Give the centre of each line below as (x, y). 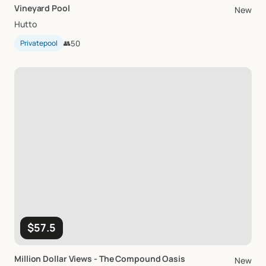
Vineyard (32, 8)
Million (28, 259)
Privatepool (39, 43)
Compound (138, 259)
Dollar (55, 259)
